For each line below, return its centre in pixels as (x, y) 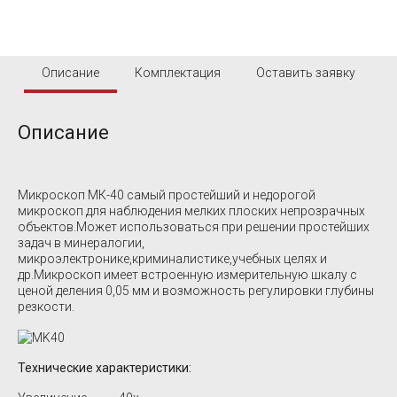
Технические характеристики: (105, 368)
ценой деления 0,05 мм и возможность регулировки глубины (196, 290)
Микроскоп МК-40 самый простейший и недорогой (167, 195)
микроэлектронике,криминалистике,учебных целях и (172, 258)
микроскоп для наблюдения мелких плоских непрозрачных (191, 210)
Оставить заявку (306, 72)
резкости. (46, 306)
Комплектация (178, 72)
